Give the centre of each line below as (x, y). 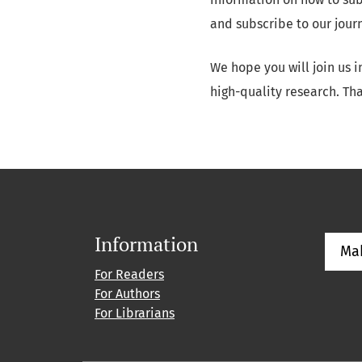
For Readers (129, 274)
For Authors (127, 293)
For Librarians (135, 313)
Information (146, 244)
